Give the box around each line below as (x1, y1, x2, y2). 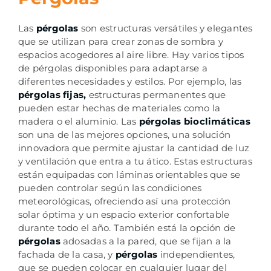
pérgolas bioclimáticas (136, 116, 250, 128)
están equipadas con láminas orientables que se (18, 169, 241, 181)
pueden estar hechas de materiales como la (18, 102, 221, 114)
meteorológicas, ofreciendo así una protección (18, 195, 231, 207)
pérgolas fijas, (18, 89, 89, 101)
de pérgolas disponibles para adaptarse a (18, 62, 207, 74)
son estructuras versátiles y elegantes (80, 22, 253, 34)
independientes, (160, 249, 235, 261)
